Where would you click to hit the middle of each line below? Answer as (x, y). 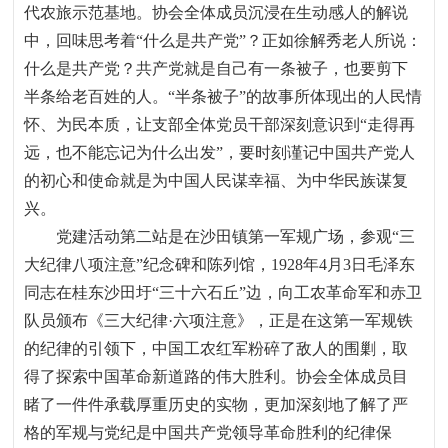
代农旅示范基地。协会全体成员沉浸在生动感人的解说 (216, 12)
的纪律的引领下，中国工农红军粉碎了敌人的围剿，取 (216, 348)
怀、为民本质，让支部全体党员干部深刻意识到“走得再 (220, 124)
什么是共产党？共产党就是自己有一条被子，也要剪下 (216, 68)
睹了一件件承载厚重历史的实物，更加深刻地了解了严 (216, 404)
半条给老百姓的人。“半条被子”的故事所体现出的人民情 (223, 96)
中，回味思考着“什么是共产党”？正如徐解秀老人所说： (223, 40)
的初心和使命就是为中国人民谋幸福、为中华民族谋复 (216, 180)
